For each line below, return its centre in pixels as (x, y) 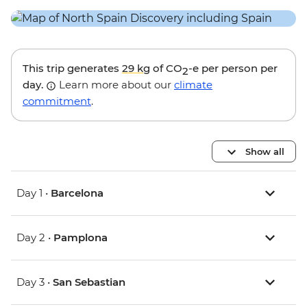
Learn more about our (115, 85)
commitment (57, 101)
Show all (265, 151)
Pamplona (81, 238)
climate (193, 85)
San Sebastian (89, 282)
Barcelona (77, 193)
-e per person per (233, 69)
